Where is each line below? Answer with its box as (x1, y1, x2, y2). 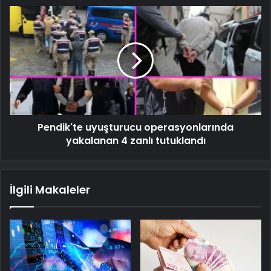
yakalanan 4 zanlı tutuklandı (65, 133, 206, 148)
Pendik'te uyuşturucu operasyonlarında (38, 120, 233, 134)
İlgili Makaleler (10, 181, 90, 197)
